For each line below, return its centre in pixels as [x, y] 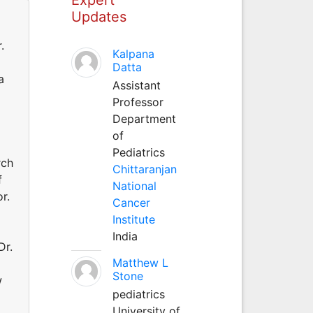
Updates [99, 16]
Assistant [136, 85]
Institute [133, 219]
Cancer [131, 202]
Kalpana [133, 53]
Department [144, 118]
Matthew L [140, 262]
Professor [138, 102]
